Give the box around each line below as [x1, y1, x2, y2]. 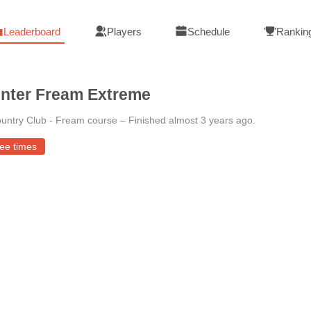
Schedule [187, 25, 230, 37]
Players [106, 25, 142, 37]
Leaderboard [3, 25, 60, 37]
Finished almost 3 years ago [128, 115, 253, 126]
